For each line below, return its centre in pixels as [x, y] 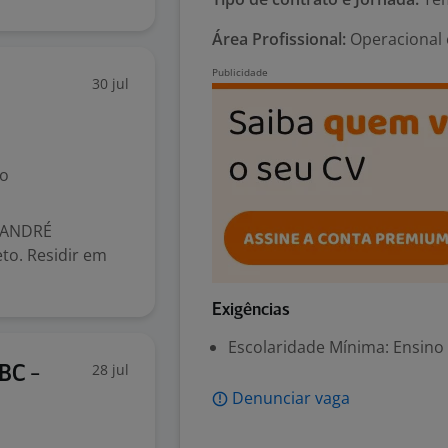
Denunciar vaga [291, 398]
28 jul [110, 369]
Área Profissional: [279, 39]
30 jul [110, 83]
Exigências [251, 310]
